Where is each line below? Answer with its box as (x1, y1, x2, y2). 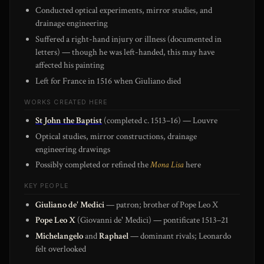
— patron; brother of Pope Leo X (104, 199, 219, 210)
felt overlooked (35, 243, 87, 255)
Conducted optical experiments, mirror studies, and (35, 4, 213, 16)
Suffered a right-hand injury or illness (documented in (35, 33, 222, 45)
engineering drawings (35, 143, 111, 155)
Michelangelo (35, 230, 84, 242)
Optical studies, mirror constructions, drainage (35, 130, 197, 142)
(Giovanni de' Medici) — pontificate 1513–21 (75, 214, 229, 226)
